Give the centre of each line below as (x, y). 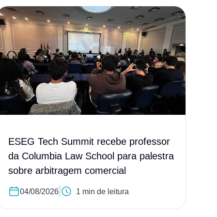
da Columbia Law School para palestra (91, 156)
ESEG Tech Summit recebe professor (89, 142)
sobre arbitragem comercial (67, 171)
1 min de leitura (102, 191)
